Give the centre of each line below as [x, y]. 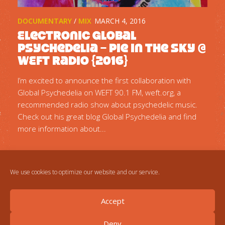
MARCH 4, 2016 [120, 21]
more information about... [62, 129]
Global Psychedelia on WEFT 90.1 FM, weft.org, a [99, 93]
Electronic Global [77, 36]
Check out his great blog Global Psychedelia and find [107, 117]
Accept [113, 201]
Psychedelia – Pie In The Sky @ [112, 48]
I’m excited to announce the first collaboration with [104, 81]
